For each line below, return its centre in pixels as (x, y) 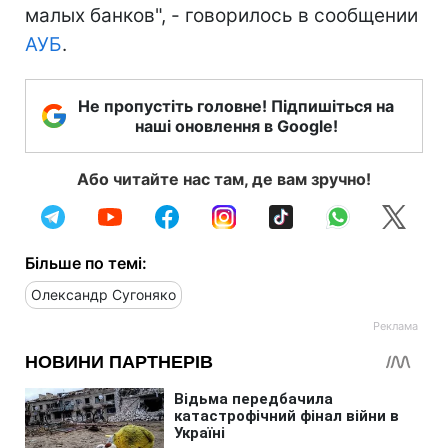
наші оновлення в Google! (236, 125)
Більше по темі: (86, 262)
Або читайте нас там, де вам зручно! (224, 178)
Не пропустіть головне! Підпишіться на (236, 105)
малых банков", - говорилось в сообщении (221, 15)
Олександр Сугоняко (103, 294)
